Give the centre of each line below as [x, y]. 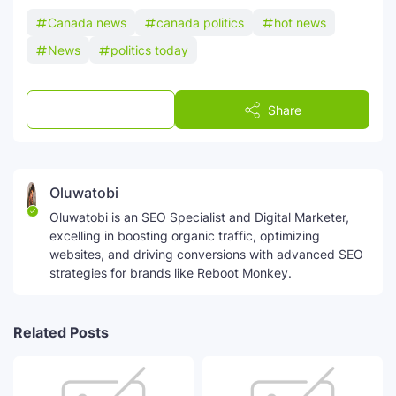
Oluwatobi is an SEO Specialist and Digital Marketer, [200, 217]
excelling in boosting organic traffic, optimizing [185, 236]
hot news [300, 23]
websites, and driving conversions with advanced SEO [207, 254]
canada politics [200, 23]
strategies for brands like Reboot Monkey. [171, 273]
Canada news [87, 23]
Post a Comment [113, 110]
